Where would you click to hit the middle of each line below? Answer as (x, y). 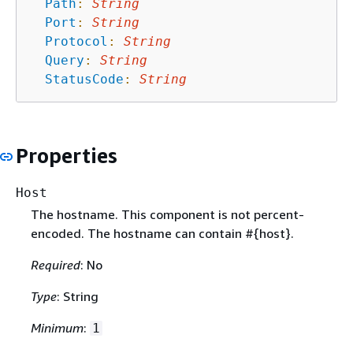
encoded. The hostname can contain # (142, 234)
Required (55, 265)
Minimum (57, 328)
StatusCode (84, 79)
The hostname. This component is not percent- (167, 215)
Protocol (76, 41)
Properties (67, 155)
